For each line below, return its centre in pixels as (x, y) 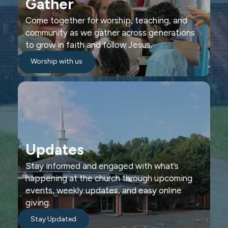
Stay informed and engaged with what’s (102, 166)
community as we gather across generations (110, 33)
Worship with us (56, 61)
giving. (38, 203)
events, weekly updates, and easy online (104, 191)
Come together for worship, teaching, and (106, 21)
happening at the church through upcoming (109, 178)
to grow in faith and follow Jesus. (89, 45)
